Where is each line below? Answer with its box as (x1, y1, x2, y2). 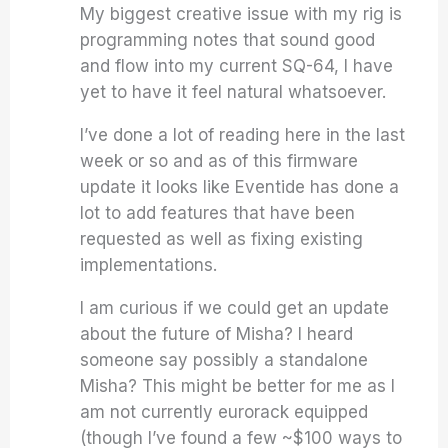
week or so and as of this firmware (80, 151, 359, 171)
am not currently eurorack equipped (80, 402, 369, 422)
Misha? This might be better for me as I (80, 376, 396, 396)
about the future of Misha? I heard (80, 324, 354, 344)
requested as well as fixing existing (80, 229, 364, 249)
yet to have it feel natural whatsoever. (80, 82, 387, 102)
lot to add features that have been (80, 203, 356, 223)
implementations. (80, 255, 218, 275)
